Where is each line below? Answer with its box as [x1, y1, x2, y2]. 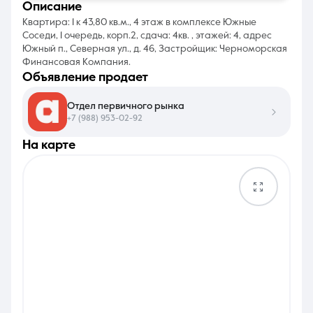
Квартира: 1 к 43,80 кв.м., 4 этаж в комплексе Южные [22, 17, 256, 27]
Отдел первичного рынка [67, 101, 184, 111]
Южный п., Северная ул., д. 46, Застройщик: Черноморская [22, 44, 287, 54]
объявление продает [33, 71, 148, 84]
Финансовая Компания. [22, 57, 131, 67]
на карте [31, 139, 75, 152]
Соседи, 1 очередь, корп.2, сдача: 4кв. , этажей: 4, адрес [22, 31, 272, 41]
